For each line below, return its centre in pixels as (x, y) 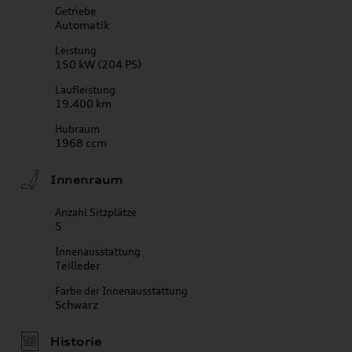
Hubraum (77, 129)
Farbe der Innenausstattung (121, 291)
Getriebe (75, 11)
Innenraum (87, 180)
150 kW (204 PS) (98, 64)
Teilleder (78, 265)
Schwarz (77, 304)
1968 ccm (81, 143)
